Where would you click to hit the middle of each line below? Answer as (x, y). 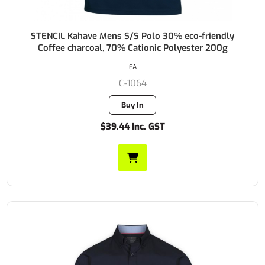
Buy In (132, 105)
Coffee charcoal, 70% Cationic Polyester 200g (132, 48)
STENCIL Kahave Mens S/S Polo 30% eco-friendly (132, 36)
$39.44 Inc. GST (132, 127)
